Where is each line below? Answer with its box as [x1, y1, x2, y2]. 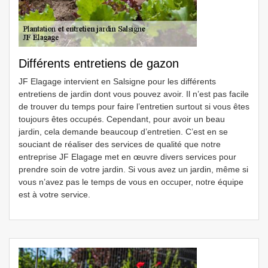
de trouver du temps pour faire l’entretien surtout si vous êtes [19, 102, 249, 111]
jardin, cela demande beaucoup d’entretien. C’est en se [19, 127, 228, 136]
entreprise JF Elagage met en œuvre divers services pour [19, 152, 236, 162]
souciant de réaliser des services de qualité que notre [19, 139, 221, 149]
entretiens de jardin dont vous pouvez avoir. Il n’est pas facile [19, 89, 249, 99]
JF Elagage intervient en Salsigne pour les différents [19, 77, 216, 86]
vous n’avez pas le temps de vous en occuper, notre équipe [19, 177, 243, 187]
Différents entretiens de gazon [19, 57, 179, 70]
